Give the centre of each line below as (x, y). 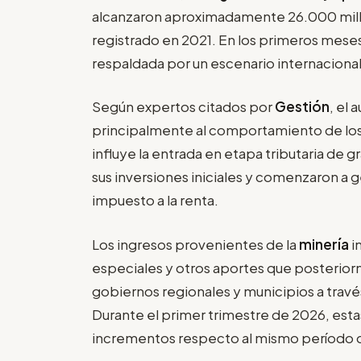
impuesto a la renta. (155, 200)
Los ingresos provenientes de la (195, 244)
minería (325, 244)
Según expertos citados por (183, 107)
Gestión (302, 107)
